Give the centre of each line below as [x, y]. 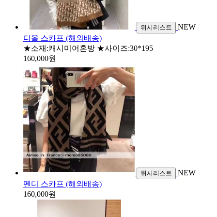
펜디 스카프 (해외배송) [62, 184]
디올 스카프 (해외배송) [62, 38]
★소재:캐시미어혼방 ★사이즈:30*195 [88, 48]
